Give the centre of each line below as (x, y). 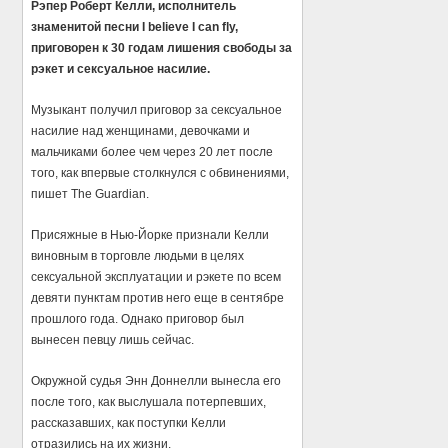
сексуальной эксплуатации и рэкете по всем (156, 277)
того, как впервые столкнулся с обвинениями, (160, 173)
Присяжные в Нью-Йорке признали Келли (150, 235)
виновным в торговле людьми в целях (138, 256)
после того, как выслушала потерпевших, (149, 402)
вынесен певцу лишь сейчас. (113, 340)
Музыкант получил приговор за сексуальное (157, 110)
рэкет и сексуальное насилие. (121, 69)
